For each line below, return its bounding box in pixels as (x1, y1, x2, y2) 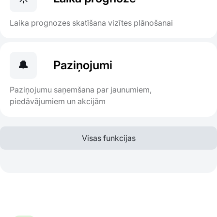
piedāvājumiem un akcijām (10, 96, 106, 107)
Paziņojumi (53, 58, 112, 73)
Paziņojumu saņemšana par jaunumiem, (10, 85, 152, 95)
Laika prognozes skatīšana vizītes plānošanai (10, 18, 173, 28)
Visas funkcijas (81, 133, 136, 143)
